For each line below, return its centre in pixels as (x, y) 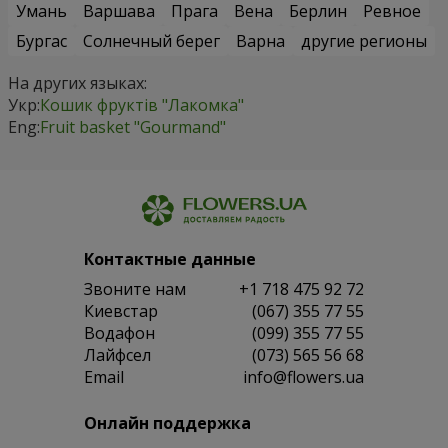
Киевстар (121, 310)
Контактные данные (170, 258)
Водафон (119, 332)
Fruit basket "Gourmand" (133, 126)
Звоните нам (135, 288)
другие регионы (364, 40)
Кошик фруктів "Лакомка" (142, 104)
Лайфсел (117, 354)
